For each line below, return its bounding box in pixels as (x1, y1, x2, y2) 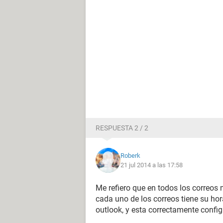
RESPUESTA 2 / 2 (96, 124, 148, 132)
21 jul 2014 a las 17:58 (120, 161, 183, 169)
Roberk (120, 152, 140, 159)
